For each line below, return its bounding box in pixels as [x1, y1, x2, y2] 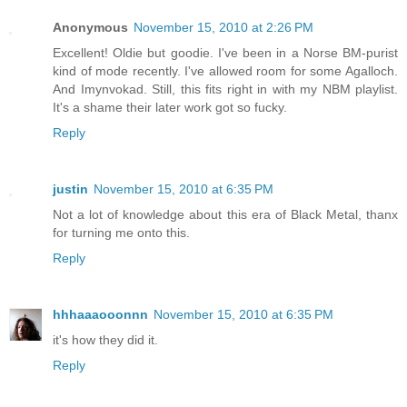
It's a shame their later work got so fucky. [53, 100, 287, 115]
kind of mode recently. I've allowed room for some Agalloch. [53, 64, 398, 79]
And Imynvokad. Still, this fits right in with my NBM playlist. [53, 82, 398, 97]
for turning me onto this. [53, 225, 190, 241]
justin [53, 182, 88, 197]
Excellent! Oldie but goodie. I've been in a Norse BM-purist [53, 45, 398, 61]
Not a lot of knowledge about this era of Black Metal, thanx [53, 207, 398, 223]
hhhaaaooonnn [53, 307, 148, 323]
